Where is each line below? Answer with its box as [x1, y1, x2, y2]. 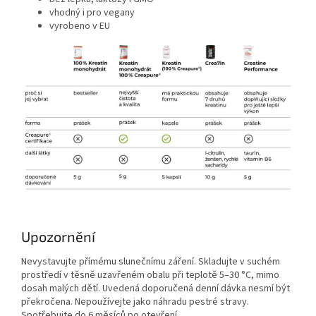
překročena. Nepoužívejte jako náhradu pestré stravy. [21, 295, 249, 310]
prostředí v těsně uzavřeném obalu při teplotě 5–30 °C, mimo [21, 268, 279, 283]
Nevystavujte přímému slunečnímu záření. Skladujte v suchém [21, 255, 280, 269]
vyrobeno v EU [49, 19, 110, 34]
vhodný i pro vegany [49, 6, 135, 20]
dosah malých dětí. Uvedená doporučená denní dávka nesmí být [21, 281, 290, 296]
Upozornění [21, 227, 95, 245]
